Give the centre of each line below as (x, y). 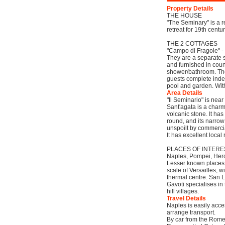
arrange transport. (191, 212)
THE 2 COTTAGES (192, 44)
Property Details (190, 9)
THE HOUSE (184, 16)
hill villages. (183, 191)
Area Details (185, 93)
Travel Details (186, 198)
